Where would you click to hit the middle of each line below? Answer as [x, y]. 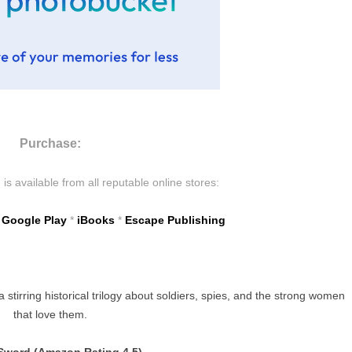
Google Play [34, 220]
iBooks [96, 220]
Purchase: [50, 144]
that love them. [50, 315]
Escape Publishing [175, 220]
